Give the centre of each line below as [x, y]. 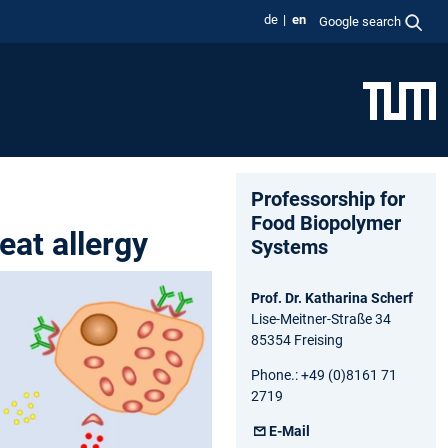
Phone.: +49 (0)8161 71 [324, 374]
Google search [360, 21]
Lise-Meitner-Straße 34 [321, 318]
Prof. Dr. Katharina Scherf [332, 297]
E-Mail [290, 430]
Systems [289, 246]
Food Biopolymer [326, 222]
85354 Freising [297, 339]
